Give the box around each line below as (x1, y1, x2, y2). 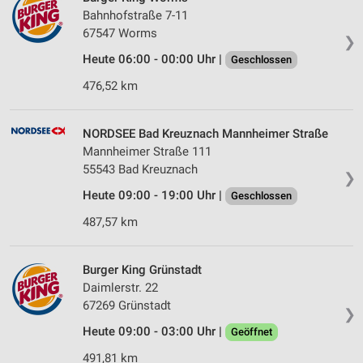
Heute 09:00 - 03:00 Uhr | (83, 324, 225, 340)
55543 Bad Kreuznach (83, 162, 198, 177)
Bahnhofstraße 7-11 (83, 8, 188, 23)
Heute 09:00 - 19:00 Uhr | (83, 188, 225, 203)
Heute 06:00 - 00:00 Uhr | (83, 52, 225, 67)
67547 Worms (83, 26, 157, 41)
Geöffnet (231, 326, 272, 339)
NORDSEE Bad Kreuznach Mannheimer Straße (83, 126, 328, 142)
